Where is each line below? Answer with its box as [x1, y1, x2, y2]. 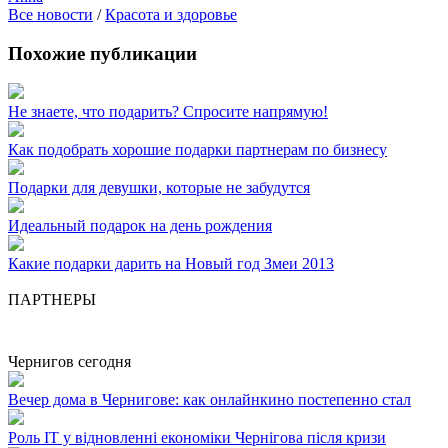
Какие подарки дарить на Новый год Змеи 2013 [8, 255, 334, 273]
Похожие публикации [8, 42, 197, 64]
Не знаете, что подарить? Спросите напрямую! [8, 103, 328, 121]
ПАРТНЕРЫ [8, 291, 96, 309]
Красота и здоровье [105, 5, 237, 23]
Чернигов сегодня [8, 353, 131, 371]
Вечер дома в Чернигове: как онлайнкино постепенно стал [8, 391, 411, 409]
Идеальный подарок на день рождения [8, 217, 272, 235]
